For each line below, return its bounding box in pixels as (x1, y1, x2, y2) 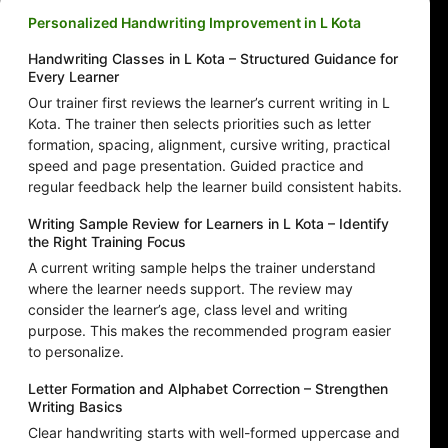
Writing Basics (28, 398, 123, 416)
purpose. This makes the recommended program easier (28, 322, 391, 340)
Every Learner (28, 68, 119, 86)
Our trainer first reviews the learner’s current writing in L (28, 94, 390, 112)
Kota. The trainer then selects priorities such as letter (28, 115, 371, 133)
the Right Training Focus (28, 233, 186, 251)
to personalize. (28, 343, 124, 361)
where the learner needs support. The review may (28, 280, 353, 298)
